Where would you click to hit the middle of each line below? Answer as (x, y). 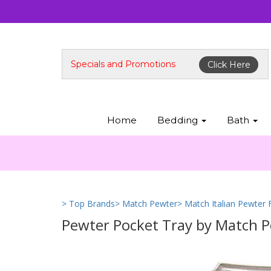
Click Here (229, 64)
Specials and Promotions (123, 64)
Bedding (178, 120)
